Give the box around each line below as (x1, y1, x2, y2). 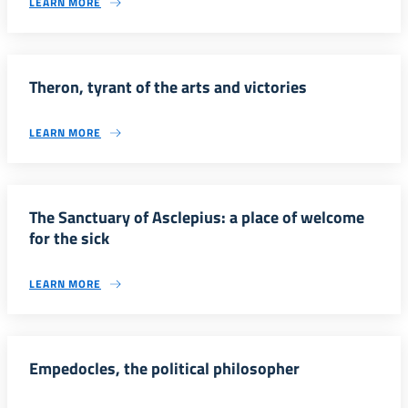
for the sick (29, 226, 109, 250)
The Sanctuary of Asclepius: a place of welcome (29, 205, 364, 229)
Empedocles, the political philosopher (29, 356, 300, 381)
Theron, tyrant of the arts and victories (29, 75, 307, 99)
